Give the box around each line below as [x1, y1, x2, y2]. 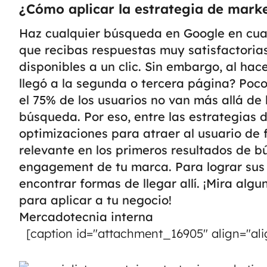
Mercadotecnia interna [19, 209, 153, 224]
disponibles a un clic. [19, 59, 145, 74]
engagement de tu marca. [19, 159, 175, 174]
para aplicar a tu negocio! [19, 193, 172, 207]
